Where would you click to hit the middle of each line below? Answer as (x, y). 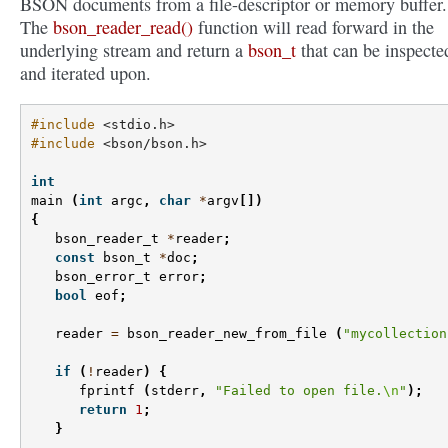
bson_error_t (103, 277)
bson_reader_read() (123, 27)
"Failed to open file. (299, 391)
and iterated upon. (85, 73)
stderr (175, 391)
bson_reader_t (107, 239)
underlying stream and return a (134, 50)
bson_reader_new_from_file (227, 334)
